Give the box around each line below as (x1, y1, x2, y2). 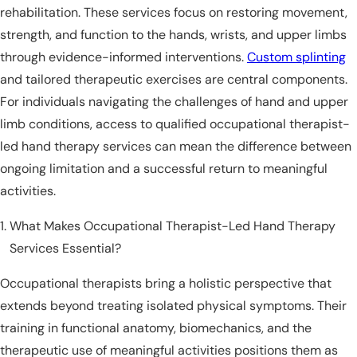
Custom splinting (247, 49, 346, 66)
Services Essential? (10, 240, 121, 257)
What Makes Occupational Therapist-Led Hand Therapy (10, 218, 335, 235)
